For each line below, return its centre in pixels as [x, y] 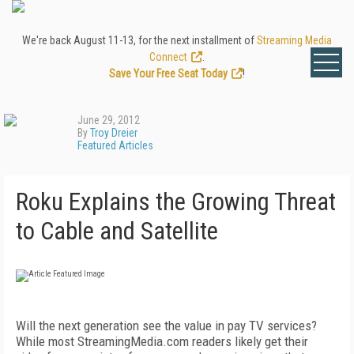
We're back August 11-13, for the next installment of [139, 40]
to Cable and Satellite [117, 231]
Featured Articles [115, 145]
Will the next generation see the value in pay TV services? [166, 326]
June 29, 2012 [109, 120]
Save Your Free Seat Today [168, 73]
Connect [168, 57]
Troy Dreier [114, 133]
